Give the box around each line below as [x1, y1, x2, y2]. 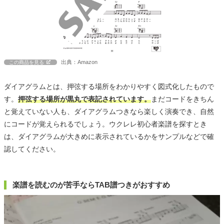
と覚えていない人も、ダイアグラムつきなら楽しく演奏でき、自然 [4, 107, 214, 115]
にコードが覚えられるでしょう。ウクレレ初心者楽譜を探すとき [4, 119, 207, 128]
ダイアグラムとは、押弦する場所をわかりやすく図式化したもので [4, 82, 214, 90]
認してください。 [4, 144, 60, 153]
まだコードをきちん [151, 94, 214, 103]
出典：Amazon [61, 58, 97, 65]
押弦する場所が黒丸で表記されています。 [18, 94, 151, 103]
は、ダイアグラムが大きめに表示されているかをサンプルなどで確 [4, 132, 214, 140]
